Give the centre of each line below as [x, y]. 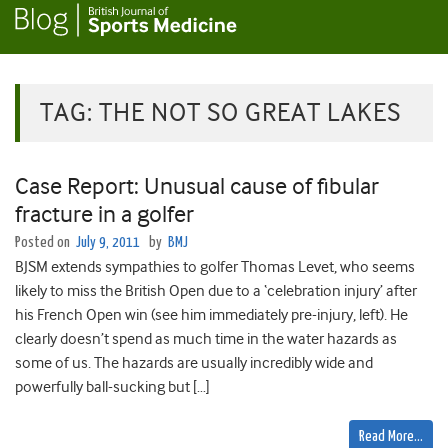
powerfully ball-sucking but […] [112, 387]
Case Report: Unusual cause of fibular [197, 186]
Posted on [44, 243]
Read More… [391, 437]
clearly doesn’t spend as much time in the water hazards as [206, 339]
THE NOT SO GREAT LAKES [250, 113]
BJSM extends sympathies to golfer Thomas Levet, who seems [215, 267]
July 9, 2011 [108, 243]
